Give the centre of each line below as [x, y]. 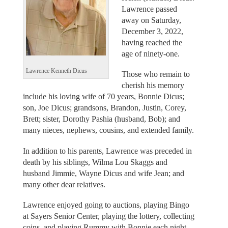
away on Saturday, [151, 20]
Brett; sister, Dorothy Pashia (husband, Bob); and [101, 119]
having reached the [152, 42]
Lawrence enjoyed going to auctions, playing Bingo [106, 205]
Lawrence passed [149, 9]
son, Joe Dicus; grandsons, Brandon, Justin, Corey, [104, 108]
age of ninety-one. [151, 53]
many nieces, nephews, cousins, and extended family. [108, 130]
